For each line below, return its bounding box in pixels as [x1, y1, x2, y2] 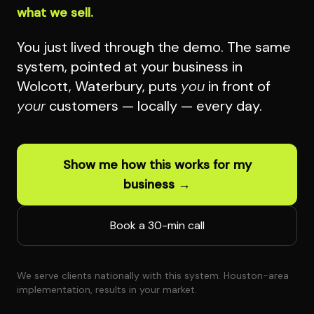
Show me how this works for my [62, 156, 252, 174]
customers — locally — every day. [46, 97, 262, 116]
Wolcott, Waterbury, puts [17, 77, 181, 96]
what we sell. [17, 4, 93, 22]
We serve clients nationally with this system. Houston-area [17, 269, 289, 282]
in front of [205, 77, 271, 96]
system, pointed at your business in [17, 57, 243, 76]
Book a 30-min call [109, 218, 205, 233]
